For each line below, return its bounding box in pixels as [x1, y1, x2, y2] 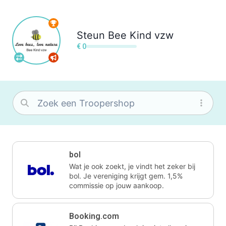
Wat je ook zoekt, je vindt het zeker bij [69, 162, 195, 171]
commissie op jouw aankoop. [69, 181, 164, 190]
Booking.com [69, 211, 119, 221]
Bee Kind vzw [108, 29, 174, 41]
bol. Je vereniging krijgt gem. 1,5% [69, 172, 183, 180]
